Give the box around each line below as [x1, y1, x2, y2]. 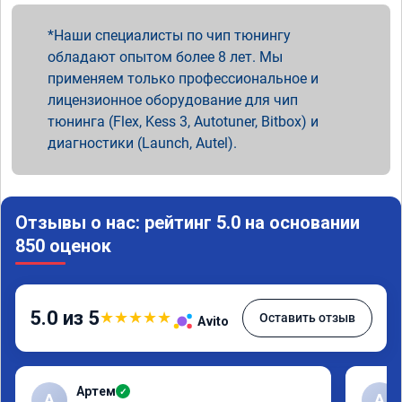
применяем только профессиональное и [48, 69, 319, 87]
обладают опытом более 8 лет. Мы [48, 48, 283, 66]
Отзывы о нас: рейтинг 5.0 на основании [15, 211, 360, 233]
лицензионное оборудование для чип [48, 91, 298, 109]
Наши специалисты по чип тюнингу [54, 26, 291, 44]
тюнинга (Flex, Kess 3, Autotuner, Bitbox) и [48, 112, 319, 130]
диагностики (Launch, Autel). [48, 134, 237, 152]
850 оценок [15, 234, 111, 257]
